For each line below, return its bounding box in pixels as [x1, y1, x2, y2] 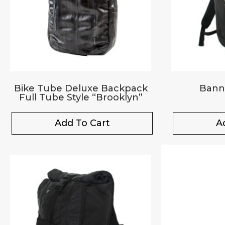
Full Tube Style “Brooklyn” [19, 91, 143, 103]
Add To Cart [54, 117, 110, 129]
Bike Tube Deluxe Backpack [14, 82, 148, 94]
